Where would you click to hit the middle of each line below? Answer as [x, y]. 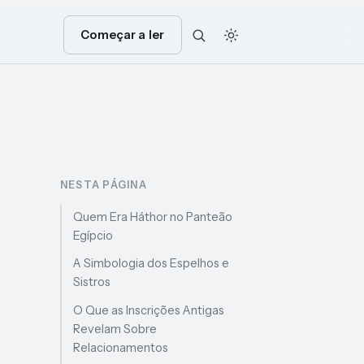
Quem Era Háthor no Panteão [153, 217]
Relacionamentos [121, 347]
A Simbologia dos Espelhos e [152, 264]
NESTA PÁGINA [104, 184]
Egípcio [93, 236]
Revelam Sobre [115, 329]
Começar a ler [123, 35]
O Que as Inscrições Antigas [149, 310]
